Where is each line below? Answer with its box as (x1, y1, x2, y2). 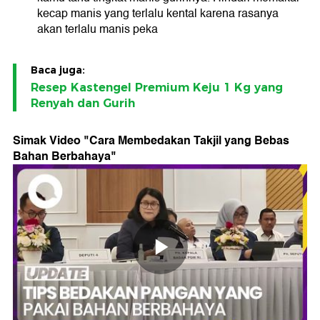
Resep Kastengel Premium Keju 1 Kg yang (31, 80, 283, 94)
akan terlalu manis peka (37, 19, 158, 39)
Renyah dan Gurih (31, 96, 135, 110)
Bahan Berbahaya (13, 146, 111, 166)
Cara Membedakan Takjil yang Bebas (89, 130, 289, 150)
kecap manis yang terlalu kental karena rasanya (37, 4, 279, 23)
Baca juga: (31, 63, 85, 76)
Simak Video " (13, 130, 89, 150)
